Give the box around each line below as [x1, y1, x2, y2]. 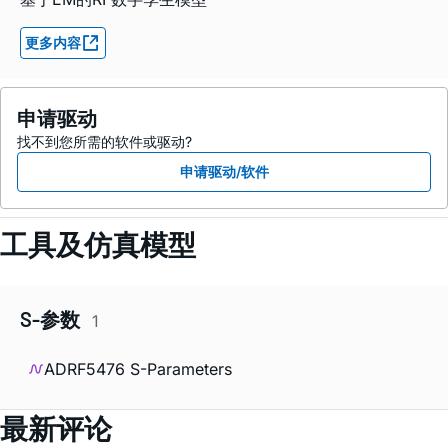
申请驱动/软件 [179, 162, 269, 180]
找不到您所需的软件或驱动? [17, 132, 192, 150]
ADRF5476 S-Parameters [44, 359, 232, 380]
